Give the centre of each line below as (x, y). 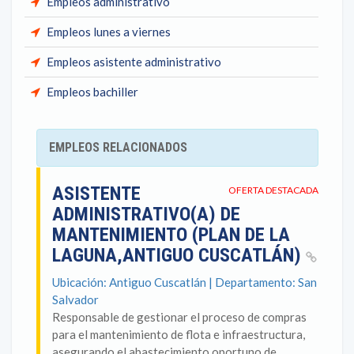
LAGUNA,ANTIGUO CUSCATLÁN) (179, 255)
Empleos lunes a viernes (109, 32)
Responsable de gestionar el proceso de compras (179, 317)
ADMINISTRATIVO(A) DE (146, 214)
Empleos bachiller (92, 92)
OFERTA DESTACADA (273, 190)
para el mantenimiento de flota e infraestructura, (179, 334)
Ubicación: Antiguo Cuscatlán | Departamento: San (185, 282)
